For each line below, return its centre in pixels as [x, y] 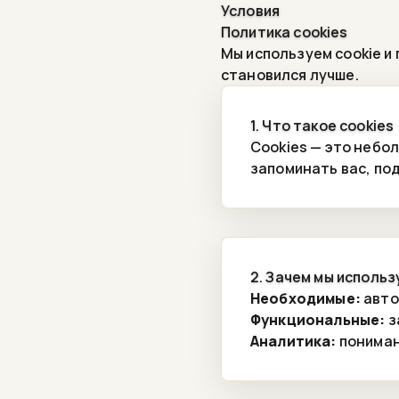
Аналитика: [293, 341]
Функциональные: [318, 320]
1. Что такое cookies [322, 126]
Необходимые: [305, 298]
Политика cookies [285, 32]
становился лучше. [290, 75]
